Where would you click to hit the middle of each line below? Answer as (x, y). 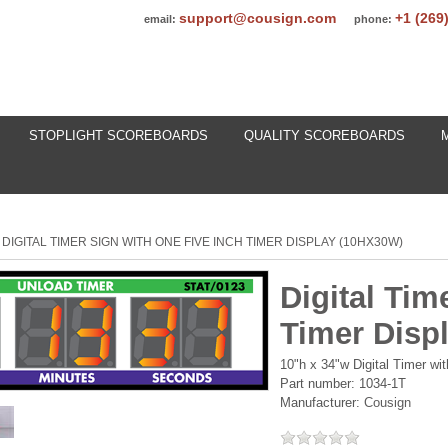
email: (160, 19)
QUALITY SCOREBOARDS (324, 135)
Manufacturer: (320, 402)
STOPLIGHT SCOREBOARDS (118, 135)
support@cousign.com (257, 18)
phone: (373, 19)
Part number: (320, 383)
